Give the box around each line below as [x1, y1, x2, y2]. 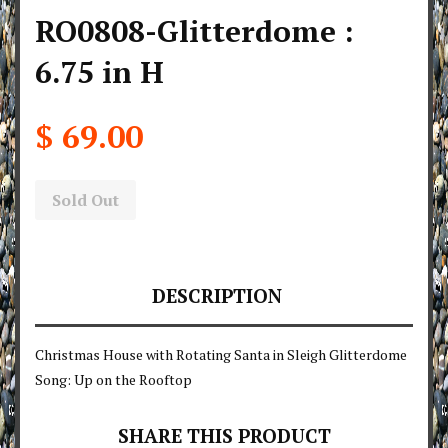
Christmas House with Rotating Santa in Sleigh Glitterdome [35, 345, 407, 365]
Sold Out [52, 189, 119, 212]
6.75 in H [35, 52, 164, 93]
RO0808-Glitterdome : [35, 11, 353, 52]
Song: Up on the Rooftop [35, 370, 192, 390]
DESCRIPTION [151, 283, 282, 309]
